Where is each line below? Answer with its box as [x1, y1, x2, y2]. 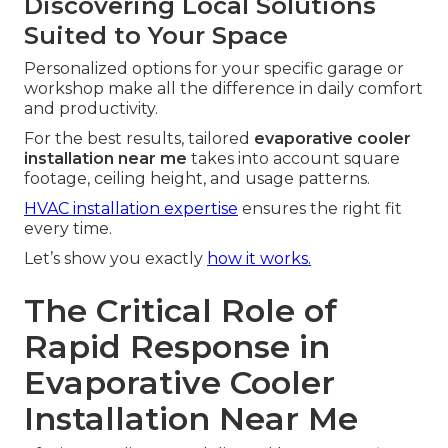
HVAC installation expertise [24, 199, 238, 219]
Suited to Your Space [24, 21, 288, 51]
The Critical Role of [24, 291, 337, 331]
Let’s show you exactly [24, 249, 207, 269]
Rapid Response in [24, 327, 330, 367]
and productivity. [24, 99, 158, 119]
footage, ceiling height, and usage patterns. [24, 169, 370, 189]
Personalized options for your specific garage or [24, 59, 404, 79]
